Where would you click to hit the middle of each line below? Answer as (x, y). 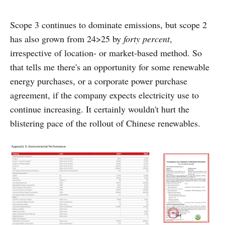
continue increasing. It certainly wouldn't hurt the (100, 109)
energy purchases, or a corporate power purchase (99, 81)
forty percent (147, 39)
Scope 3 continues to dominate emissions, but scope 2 (108, 25)
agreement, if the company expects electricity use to (104, 95)
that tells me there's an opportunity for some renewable (110, 67)
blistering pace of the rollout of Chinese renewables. (105, 123)
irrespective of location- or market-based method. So (106, 53)
